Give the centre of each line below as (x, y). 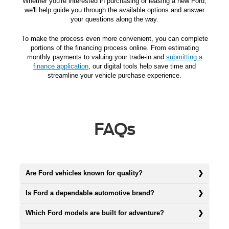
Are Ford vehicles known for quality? (84, 173)
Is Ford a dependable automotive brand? (90, 193)
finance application (61, 66)
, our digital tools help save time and (142, 66)
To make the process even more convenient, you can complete (114, 38)
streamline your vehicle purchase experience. (114, 75)
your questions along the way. (114, 19)
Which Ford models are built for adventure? (95, 213)
